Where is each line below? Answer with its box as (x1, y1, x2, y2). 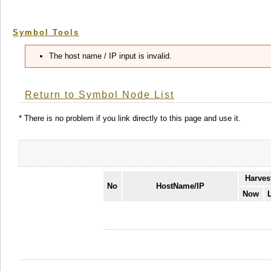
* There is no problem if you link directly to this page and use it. (19, 113, 241, 123)
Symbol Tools (13, 28, 79, 37)
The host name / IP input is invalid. (49, 51, 172, 60)
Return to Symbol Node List (25, 90, 174, 100)
